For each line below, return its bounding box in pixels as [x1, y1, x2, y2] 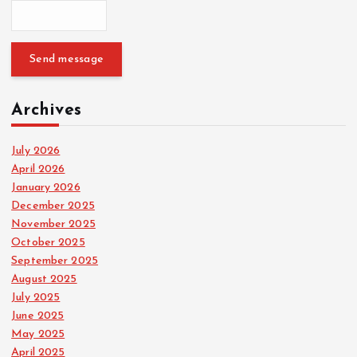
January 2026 [11, 181, 80, 194]
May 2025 [11, 328, 65, 340]
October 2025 [11, 236, 85, 249]
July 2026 [11, 144, 61, 157]
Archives [11, 101, 82, 119]
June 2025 [11, 309, 65, 322]
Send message [29, 53, 104, 65]
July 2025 [11, 291, 61, 304]
